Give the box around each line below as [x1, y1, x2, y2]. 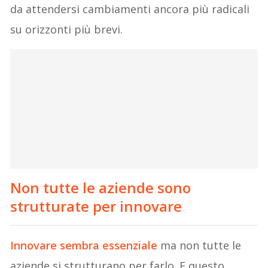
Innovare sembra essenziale [10, 237, 158, 252]
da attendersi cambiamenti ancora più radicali [10, 1, 250, 16]
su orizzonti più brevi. [10, 22, 123, 36]
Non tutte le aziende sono [10, 177, 191, 197]
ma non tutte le [157, 237, 242, 252]
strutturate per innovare [10, 196, 182, 216]
